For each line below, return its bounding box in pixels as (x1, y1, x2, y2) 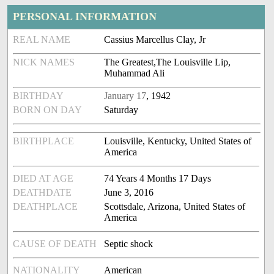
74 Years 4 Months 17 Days (104, 173, 212, 184)
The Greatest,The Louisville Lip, (104, 57, 231, 68)
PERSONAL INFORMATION (13, 10, 157, 23)
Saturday (104, 105, 139, 116)
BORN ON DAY (13, 105, 83, 116)
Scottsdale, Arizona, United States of (104, 201, 246, 212)
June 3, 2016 (104, 187, 154, 198)
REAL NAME (13, 34, 71, 45)
